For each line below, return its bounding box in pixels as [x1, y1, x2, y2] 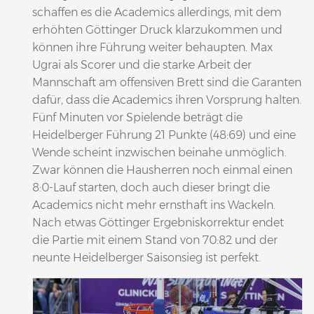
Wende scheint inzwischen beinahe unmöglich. [32, 145, 287, 159]
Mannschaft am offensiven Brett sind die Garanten [32, 75, 301, 89]
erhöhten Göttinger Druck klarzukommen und [32, 22, 282, 36]
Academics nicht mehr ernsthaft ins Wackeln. [32, 198, 275, 212]
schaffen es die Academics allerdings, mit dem [32, 5, 282, 19]
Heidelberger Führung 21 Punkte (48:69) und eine [32, 128, 296, 142]
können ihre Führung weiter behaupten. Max [32, 40, 273, 54]
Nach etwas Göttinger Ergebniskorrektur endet [32, 215, 284, 229]
